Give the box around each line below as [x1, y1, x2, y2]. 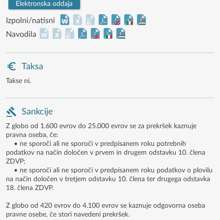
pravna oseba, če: [6, 132, 58, 138]
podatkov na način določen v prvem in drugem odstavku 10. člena [6, 149, 205, 156]
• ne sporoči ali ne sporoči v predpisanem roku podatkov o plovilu [6, 167, 213, 174]
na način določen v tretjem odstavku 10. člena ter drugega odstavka [6, 176, 210, 183]
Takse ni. [6, 78, 31, 84]
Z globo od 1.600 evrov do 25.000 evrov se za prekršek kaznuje [6, 123, 196, 130]
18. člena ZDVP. [6, 185, 54, 192]
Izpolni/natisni [6, 17, 57, 25]
